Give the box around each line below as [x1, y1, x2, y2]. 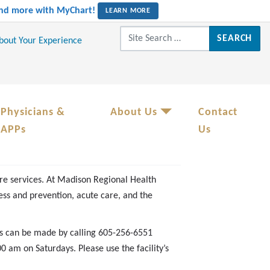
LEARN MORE [105, 7, 151, 15]
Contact [198, 106, 238, 118]
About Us [110, 106, 157, 118]
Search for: [119, 28, 164, 37]
